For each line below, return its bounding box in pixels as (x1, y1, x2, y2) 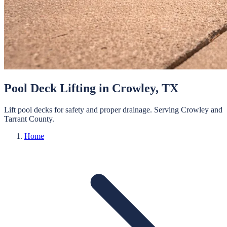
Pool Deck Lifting (4, 81, 96, 95)
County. (29, 114, 54, 123)
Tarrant (4, 114, 27, 123)
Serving (152, 105, 181, 114)
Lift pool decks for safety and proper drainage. (4, 105, 152, 114)
